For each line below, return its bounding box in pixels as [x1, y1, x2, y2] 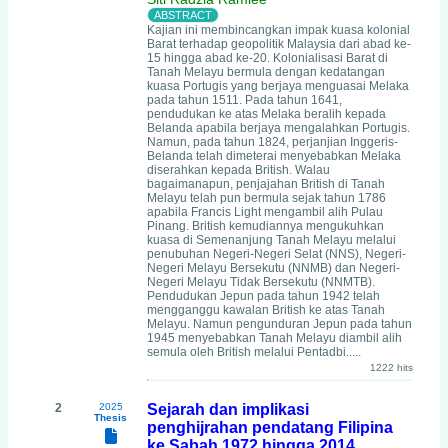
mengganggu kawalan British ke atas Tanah [147, 303, 385, 317]
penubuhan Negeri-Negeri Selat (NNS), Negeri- [147, 247, 406, 261]
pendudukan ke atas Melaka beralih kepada [147, 107, 386, 121]
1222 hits [370, 362, 413, 373]
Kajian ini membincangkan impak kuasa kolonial [147, 23, 410, 37]
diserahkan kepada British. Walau [147, 163, 330, 177]
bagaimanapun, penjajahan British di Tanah [147, 177, 385, 191]
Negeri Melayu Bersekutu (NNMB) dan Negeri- [147, 261, 400, 275]
